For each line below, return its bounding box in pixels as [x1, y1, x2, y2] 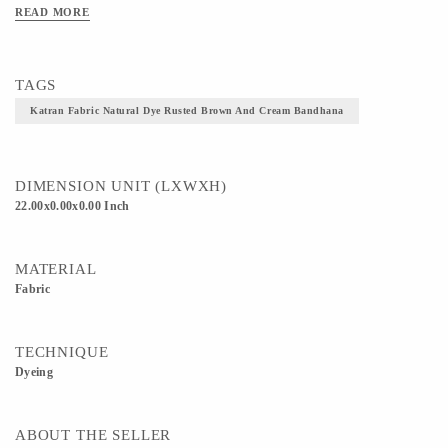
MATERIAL [15, 261, 97, 277]
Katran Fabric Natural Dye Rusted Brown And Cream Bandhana [30, 105, 345, 116]
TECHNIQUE [15, 344, 109, 360]
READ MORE [15, 6, 90, 18]
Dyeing [15, 366, 54, 378]
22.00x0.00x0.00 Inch [15, 200, 130, 212]
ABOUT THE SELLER [15, 427, 172, 443]
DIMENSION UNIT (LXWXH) [15, 178, 228, 194]
